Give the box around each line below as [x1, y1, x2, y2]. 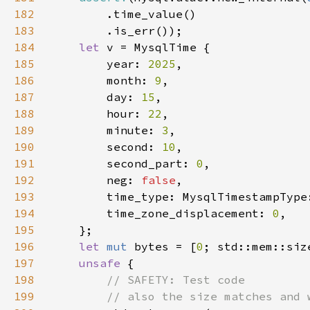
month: [51, 73, 155, 87]
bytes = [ [134, 239, 197, 253]
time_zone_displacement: [51, 206, 273, 220]
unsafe [79, 256, 127, 270]
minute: [51, 123, 162, 137]
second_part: [51, 156, 197, 170]
